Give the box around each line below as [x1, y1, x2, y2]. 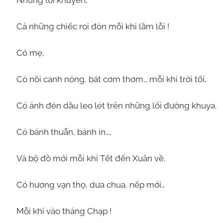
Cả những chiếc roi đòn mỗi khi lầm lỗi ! [16, 21, 169, 31]
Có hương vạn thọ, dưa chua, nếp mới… [16, 179, 165, 190]
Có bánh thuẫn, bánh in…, [16, 126, 111, 137]
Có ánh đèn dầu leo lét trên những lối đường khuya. [16, 100, 217, 111]
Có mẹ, [16, 47, 44, 58]
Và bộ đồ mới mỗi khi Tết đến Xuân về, [16, 153, 166, 163]
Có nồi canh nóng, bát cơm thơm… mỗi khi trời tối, [16, 74, 207, 84]
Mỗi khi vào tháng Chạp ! [16, 206, 111, 216]
